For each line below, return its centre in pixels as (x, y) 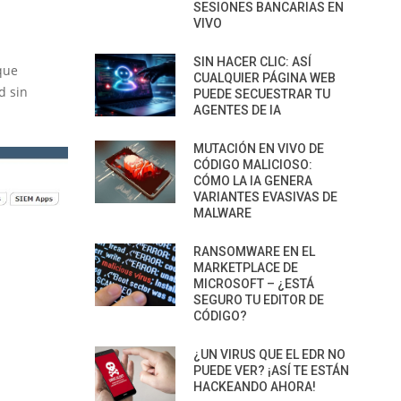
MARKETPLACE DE (246, 268)
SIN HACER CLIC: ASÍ (252, 62)
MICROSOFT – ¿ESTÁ (254, 284)
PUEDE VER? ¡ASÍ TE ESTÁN (271, 371)
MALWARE (222, 213)
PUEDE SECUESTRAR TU (262, 94)
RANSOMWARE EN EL (254, 252)
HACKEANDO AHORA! (255, 387)
